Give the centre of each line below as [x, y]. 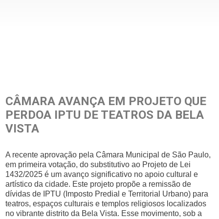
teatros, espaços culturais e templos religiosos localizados [106, 204]
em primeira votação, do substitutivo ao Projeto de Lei [98, 164]
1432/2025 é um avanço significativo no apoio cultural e [102, 174]
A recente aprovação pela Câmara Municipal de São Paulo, [108, 155]
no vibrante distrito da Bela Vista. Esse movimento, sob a [104, 213]
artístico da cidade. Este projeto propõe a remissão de [99, 184]
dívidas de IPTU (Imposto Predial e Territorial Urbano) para [107, 194]
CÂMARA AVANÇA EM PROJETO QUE [106, 101]
